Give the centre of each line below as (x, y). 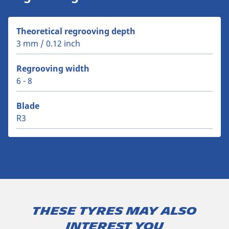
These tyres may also (114, 211)
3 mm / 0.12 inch (48, 44)
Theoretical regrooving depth (76, 31)
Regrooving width (53, 69)
